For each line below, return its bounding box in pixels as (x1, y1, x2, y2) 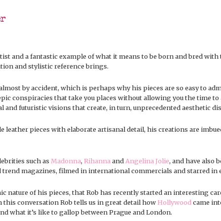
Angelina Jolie (125, 157, 169, 165)
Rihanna (84, 157, 110, 165)
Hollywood (157, 198, 191, 207)
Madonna (51, 157, 81, 165)
